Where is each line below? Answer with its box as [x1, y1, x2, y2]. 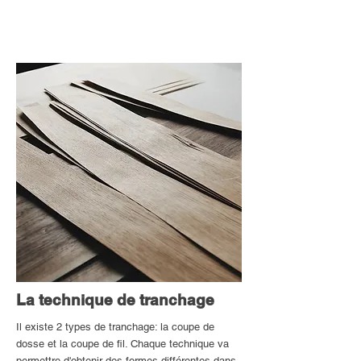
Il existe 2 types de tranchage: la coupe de [16, 320, 214, 333]
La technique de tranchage [16, 290, 214, 309]
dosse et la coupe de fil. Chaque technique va [16, 337, 229, 350]
